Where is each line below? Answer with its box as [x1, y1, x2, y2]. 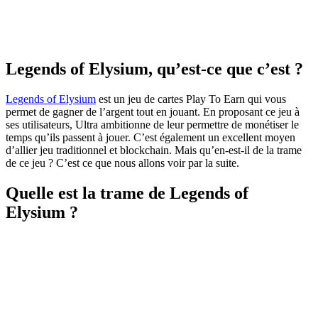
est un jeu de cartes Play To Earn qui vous [96, 92, 286, 105]
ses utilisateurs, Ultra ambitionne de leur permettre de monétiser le [6, 118, 299, 131]
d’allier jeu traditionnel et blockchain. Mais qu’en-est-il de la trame [6, 143, 302, 156]
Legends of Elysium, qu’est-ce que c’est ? [6, 59, 303, 78]
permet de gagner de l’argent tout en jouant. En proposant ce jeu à [6, 105, 300, 118]
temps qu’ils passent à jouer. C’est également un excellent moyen [6, 131, 295, 143]
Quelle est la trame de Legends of [6, 183, 248, 202]
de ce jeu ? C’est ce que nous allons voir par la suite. [6, 156, 239, 169]
